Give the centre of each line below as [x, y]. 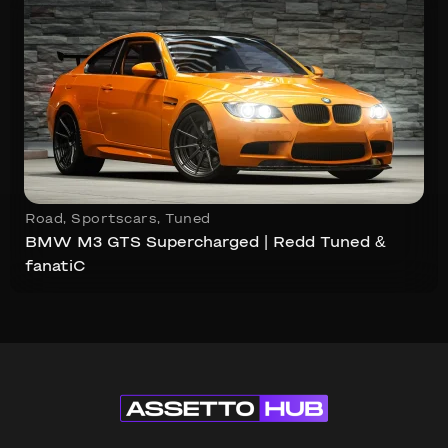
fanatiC [55, 267]
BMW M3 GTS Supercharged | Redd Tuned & [205, 243]
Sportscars [114, 219]
